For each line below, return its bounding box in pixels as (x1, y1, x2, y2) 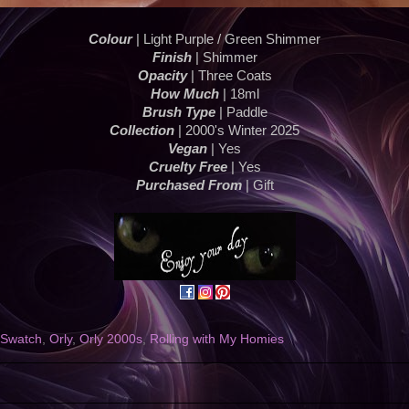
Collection (110, 123, 174, 139)
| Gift (241, 178, 274, 194)
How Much (150, 87, 219, 102)
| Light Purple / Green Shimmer (132, 32, 320, 47)
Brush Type (142, 105, 215, 121)
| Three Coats (186, 68, 272, 84)
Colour (89, 32, 132, 47)
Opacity (137, 68, 187, 84)
